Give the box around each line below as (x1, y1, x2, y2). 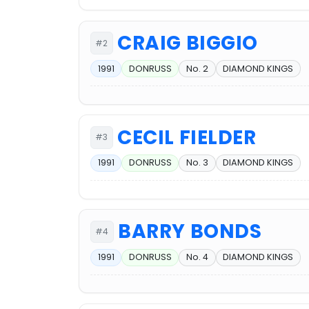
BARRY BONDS (118, 218, 262, 246)
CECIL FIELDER (117, 123, 257, 151)
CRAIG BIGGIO (117, 30, 258, 57)
